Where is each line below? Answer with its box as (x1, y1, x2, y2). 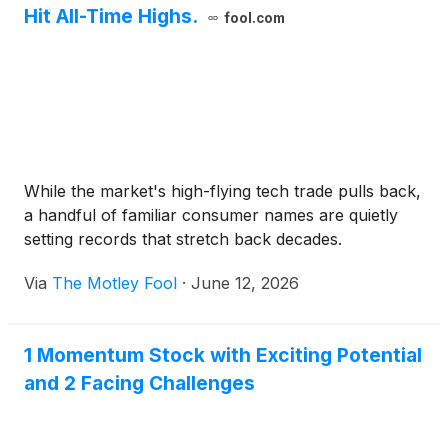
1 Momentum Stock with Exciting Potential (24, 343, 422, 368)
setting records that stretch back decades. (24, 229, 342, 250)
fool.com (223, 10, 285, 27)
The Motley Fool (52, 273, 177, 294)
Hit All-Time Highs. (24, 4, 198, 29)
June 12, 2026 (191, 273, 299, 294)
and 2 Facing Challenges (24, 371, 255, 396)
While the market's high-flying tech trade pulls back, (24, 181, 421, 202)
